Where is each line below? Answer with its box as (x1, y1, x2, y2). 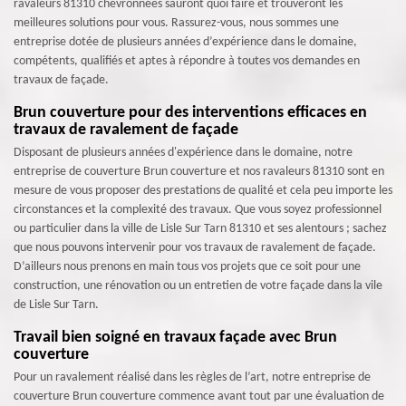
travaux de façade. (14, 73, 109, 87)
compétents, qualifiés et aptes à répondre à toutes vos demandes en (14, 54, 360, 68)
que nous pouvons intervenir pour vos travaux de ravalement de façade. (14, 241, 376, 255)
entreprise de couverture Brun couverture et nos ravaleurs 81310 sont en (14, 165, 384, 179)
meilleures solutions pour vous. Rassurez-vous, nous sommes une (14, 16, 339, 30)
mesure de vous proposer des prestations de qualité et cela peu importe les (14, 184, 392, 198)
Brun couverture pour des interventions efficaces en (14, 104, 367, 121)
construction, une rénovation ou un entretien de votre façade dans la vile (14, 279, 382, 293)
